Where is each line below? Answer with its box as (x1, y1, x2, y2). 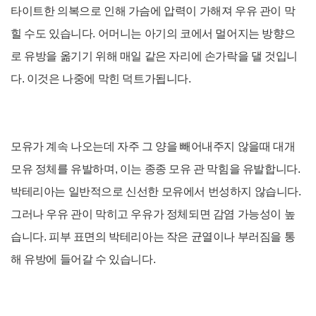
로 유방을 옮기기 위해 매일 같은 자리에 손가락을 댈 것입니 (11, 49, 298, 62)
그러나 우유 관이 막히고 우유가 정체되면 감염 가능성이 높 (11, 207, 296, 220)
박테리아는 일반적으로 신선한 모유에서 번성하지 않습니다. (11, 185, 301, 197)
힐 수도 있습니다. (11, 27, 98, 39)
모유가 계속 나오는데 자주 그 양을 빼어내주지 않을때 (11, 140, 271, 152)
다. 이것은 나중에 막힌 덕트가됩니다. (11, 72, 191, 85)
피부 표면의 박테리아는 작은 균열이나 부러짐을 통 (49, 230, 296, 243)
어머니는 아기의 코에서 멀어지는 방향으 (97, 27, 296, 39)
